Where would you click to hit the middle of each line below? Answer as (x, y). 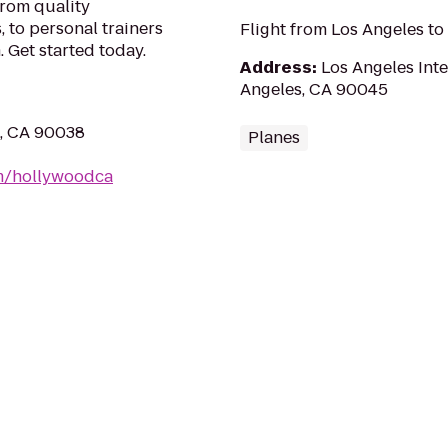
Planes (274, 137)
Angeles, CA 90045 (314, 89)
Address (276, 67)
